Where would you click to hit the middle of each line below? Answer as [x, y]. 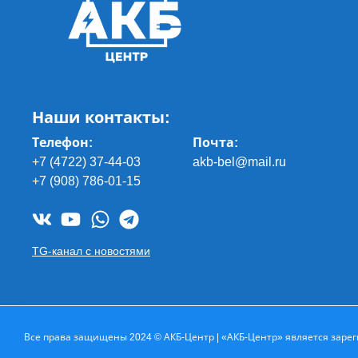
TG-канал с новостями [91, 251]
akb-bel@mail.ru [240, 162]
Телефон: [62, 143]
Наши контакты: [101, 118]
